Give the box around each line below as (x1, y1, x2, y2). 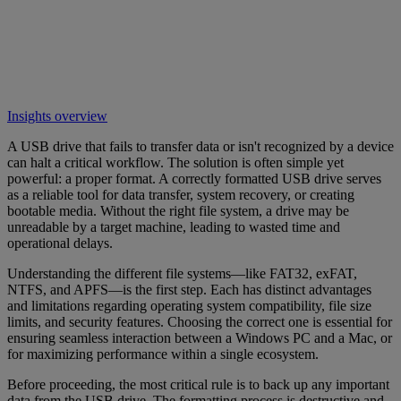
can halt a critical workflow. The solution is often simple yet (7, 154, 344, 170)
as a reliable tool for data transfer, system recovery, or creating (7, 186, 354, 202)
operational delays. (7, 235, 113, 251)
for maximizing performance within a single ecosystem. (7, 346, 319, 362)
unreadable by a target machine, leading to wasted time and (7, 218, 340, 235)
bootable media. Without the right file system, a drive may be (7, 202, 349, 218)
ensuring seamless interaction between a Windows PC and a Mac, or (7, 329, 392, 346)
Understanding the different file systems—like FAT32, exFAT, (7, 265, 357, 281)
